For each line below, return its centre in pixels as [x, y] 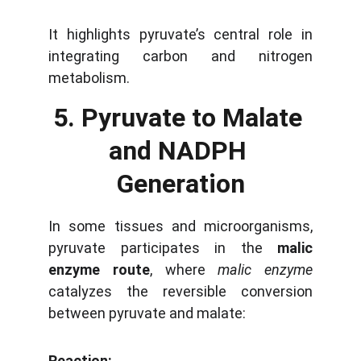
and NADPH [180, 151]
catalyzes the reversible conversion [180, 291]
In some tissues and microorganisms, [180, 226]
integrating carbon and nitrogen [180, 56]
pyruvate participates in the [163, 248]
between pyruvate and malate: [147, 313]
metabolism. [89, 78]
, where [184, 270]
